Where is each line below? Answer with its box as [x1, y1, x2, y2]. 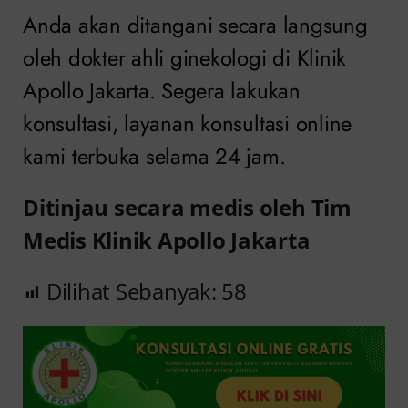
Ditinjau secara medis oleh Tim [23, 192, 352, 223]
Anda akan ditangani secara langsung [23, 9, 368, 42]
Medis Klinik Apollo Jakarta [23, 225, 311, 256]
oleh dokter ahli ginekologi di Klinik [23, 42, 347, 75]
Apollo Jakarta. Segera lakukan [23, 75, 301, 107]
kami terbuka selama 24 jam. [23, 140, 286, 173]
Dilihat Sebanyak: [46, 276, 217, 307]
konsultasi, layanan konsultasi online [23, 107, 352, 140]
